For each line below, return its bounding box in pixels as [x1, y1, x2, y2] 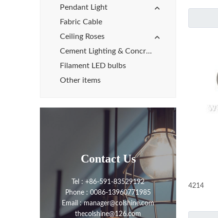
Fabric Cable [60, 18, 102, 26]
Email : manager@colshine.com [62, 200, 154, 207]
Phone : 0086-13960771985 [65, 189, 151, 196]
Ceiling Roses [60, 33, 105, 40]
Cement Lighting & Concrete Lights [146, 47, 152, 55]
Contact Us [80, 152, 136, 165]
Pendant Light [60, 3, 108, 11]
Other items [60, 76, 101, 84]
